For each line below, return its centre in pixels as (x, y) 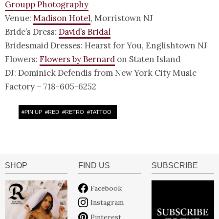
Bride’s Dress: (32, 32)
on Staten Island (148, 59)
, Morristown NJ (122, 18)
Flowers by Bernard (77, 59)
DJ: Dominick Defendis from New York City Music (101, 73)
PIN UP (33, 112)
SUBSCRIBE (175, 166)
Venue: (19, 18)
